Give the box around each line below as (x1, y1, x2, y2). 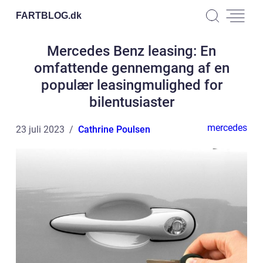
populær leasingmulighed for (41, 77, 222, 93)
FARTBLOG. (16, 10, 70, 21)
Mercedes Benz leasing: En (47, 43, 216, 59)
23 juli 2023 (16, 124, 65, 135)
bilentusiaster (89, 94, 174, 110)
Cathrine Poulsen (78, 124, 150, 135)
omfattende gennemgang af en (33, 60, 230, 76)
